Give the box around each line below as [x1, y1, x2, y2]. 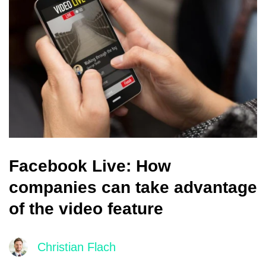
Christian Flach [37, 240, 116, 254]
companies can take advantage [9, 178, 257, 197]
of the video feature [9, 199, 163, 218]
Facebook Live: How [9, 157, 171, 176]
